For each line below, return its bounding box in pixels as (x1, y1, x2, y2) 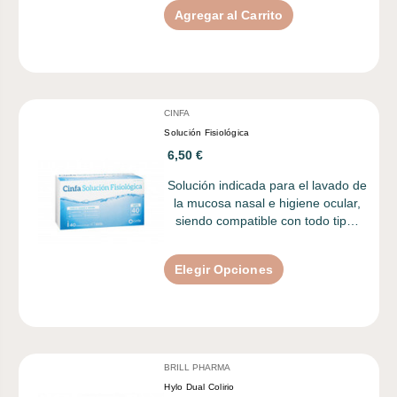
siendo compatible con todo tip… (175, 213, 359, 228)
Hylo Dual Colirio (164, 381, 235, 392)
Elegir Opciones (175, 261, 273, 276)
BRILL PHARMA (164, 362, 231, 372)
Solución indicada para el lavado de (167, 177, 367, 192)
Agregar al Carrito (175, 7, 284, 22)
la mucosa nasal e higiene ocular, (173, 195, 361, 210)
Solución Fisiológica (164, 127, 250, 137)
